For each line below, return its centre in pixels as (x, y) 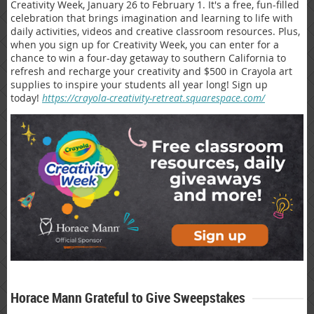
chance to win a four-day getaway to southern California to (148, 57)
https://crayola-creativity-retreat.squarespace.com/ (153, 97)
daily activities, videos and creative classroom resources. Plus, (155, 31)
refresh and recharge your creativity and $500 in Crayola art (151, 71)
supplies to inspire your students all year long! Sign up (139, 84)
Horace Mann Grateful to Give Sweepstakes (128, 297)
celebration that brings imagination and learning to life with (152, 18)
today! (26, 97)
